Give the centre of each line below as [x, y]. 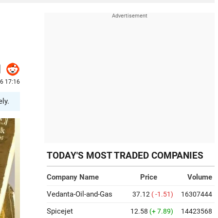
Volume [200, 177]
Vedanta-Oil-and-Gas [80, 194]
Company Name [73, 177]
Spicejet [60, 211]
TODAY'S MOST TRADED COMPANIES [125, 156]
